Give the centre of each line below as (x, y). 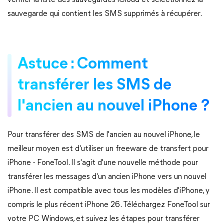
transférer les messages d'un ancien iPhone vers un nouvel (107, 177)
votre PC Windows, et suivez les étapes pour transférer (103, 219)
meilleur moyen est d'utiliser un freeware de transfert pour (108, 149)
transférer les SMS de (94, 85)
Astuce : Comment (83, 64)
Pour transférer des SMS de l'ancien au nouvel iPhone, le (104, 135)
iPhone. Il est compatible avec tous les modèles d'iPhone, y (108, 191)
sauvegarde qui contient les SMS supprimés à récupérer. (105, 14)
